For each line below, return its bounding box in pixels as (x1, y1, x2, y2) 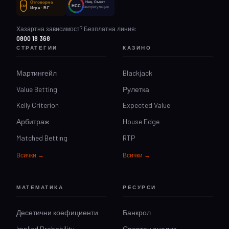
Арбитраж (16, 117, 49, 126)
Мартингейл (16, 68, 57, 78)
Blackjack (123, 68, 152, 78)
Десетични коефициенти (16, 208, 98, 217)
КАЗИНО (123, 44, 151, 51)
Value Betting (16, 84, 57, 94)
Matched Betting (16, 133, 67, 142)
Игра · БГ (30, 5, 50, 10)
